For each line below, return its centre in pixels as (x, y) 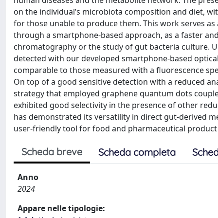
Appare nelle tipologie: (61, 208)
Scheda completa (137, 152)
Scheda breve (52, 152)
